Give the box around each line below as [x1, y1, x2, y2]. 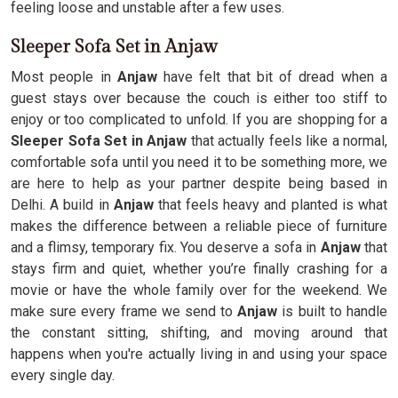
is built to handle [277, 303, 388, 320]
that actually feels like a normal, [187, 132, 387, 149]
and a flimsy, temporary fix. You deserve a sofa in [11, 239, 321, 256]
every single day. [11, 367, 115, 384]
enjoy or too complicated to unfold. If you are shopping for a [11, 111, 387, 128]
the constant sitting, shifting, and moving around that [11, 324, 387, 341]
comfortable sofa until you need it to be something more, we [11, 154, 387, 171]
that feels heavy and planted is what [153, 196, 388, 213]
